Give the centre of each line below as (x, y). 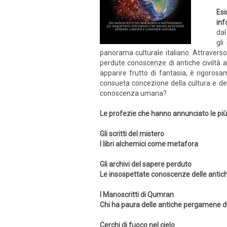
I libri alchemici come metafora (149, 144)
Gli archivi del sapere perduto (146, 164)
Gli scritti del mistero (132, 134)
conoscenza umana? (133, 93)
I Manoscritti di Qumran (137, 195)
